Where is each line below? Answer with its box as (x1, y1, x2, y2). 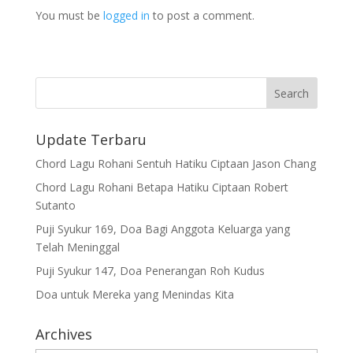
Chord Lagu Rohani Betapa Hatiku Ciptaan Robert (35, 180, 288, 195)
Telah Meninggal (35, 240, 120, 255)
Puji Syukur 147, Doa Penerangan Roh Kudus (35, 263, 265, 279)
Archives (35, 325, 92, 344)
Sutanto (35, 198, 76, 214)
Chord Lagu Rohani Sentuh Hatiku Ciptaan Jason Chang (35, 156, 316, 172)
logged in (102, 8, 150, 24)
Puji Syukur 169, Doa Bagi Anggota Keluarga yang (35, 221, 290, 237)
